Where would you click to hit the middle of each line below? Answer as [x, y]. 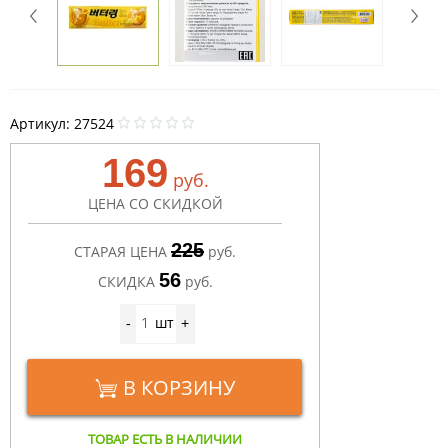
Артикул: [42, 124]
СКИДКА [126, 282]
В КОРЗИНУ [178, 388]
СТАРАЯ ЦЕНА [120, 252]
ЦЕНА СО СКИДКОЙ [155, 204]
